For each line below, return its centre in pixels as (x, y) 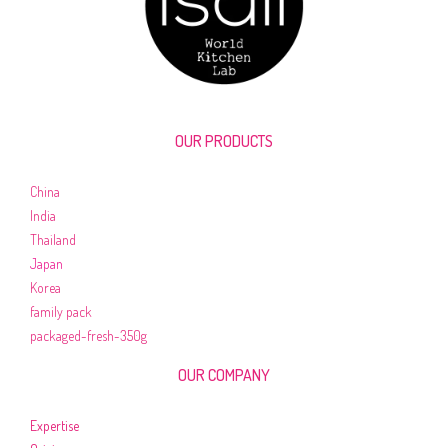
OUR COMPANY (224, 375)
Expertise (54, 425)
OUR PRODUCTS (224, 141)
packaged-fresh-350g (88, 335)
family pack (61, 311)
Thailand (53, 239)
